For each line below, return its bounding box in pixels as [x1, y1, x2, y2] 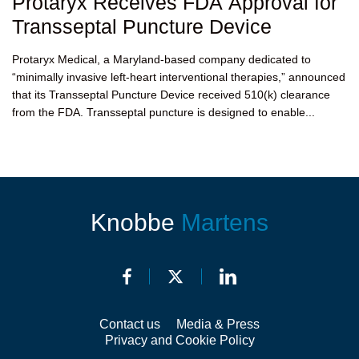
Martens [181, 209, 268, 236]
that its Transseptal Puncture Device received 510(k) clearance [12, 88, 330, 101]
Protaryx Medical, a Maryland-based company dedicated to [12, 53, 311, 66]
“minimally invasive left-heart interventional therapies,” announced [12, 71, 345, 83]
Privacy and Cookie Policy [104, 333, 255, 347]
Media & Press [176, 317, 260, 331]
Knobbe [91, 209, 181, 236]
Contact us [99, 317, 160, 331]
